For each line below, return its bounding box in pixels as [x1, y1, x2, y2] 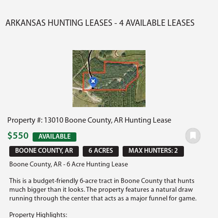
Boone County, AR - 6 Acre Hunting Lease [9, 161, 128, 168]
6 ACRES [89, 147, 113, 155]
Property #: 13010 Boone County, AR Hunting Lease [7, 116, 172, 125]
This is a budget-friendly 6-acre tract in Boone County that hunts [9, 177, 195, 185]
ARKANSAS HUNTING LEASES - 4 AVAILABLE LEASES [5, 18, 195, 28]
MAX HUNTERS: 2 [128, 147, 179, 155]
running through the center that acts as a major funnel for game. [9, 195, 197, 202]
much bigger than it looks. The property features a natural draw [9, 186, 193, 194]
